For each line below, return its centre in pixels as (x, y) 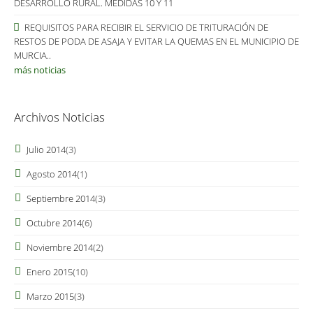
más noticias (40, 70)
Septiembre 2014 (61, 198)
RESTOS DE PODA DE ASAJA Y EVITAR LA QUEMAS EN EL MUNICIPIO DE (156, 41)
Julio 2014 (46, 150)
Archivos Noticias (59, 117)
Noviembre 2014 (60, 247)
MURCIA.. (32, 55)
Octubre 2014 (54, 223)
